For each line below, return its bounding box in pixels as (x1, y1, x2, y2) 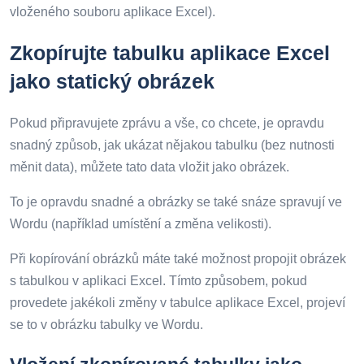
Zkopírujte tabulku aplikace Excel (10, 41, 330, 64)
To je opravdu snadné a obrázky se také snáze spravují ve (10, 195, 342, 209)
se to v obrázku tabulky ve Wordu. (10, 318, 203, 331)
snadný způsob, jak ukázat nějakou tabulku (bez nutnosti (10, 138, 335, 152)
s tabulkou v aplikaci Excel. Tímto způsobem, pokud (10, 274, 307, 288)
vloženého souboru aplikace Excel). (10, 5, 215, 19)
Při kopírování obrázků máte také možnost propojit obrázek (10, 252, 346, 266)
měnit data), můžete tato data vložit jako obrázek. (10, 160, 289, 174)
